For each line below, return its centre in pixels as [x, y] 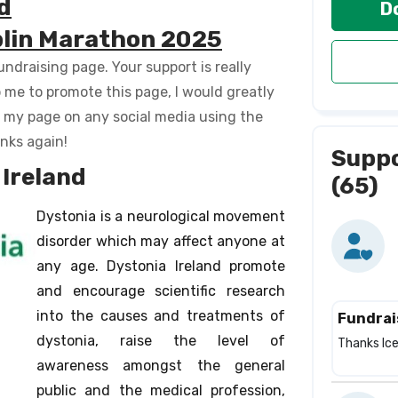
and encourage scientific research [161, 291]
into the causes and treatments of [161, 316]
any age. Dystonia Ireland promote [161, 266]
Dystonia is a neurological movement [161, 216]
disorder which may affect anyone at [161, 241]
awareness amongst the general [161, 366]
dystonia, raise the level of [161, 341]
